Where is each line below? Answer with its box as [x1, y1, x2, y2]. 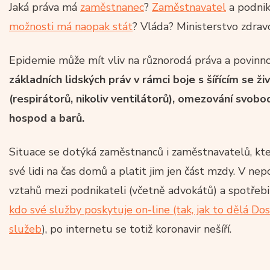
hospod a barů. [9, 110, 84, 125]
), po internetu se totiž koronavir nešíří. [42, 221, 231, 236]
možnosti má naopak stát [9, 19, 133, 34]
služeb [9, 221, 42, 236]
